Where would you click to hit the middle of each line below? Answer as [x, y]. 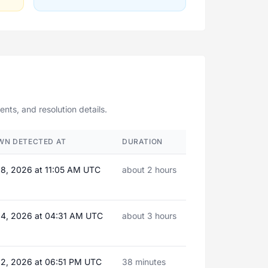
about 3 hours [149, 216]
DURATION [142, 141]
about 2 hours [149, 170]
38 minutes [144, 262]
